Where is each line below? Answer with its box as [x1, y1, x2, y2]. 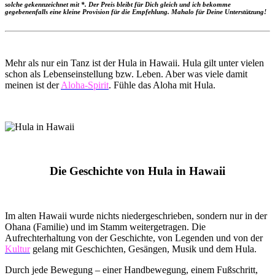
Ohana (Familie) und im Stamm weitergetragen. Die [5, 222, 206, 233]
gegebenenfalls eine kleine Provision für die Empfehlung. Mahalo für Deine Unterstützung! [5, 7, 266, 15]
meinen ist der [5, 79, 61, 90]
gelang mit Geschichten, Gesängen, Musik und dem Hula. [30, 244, 257, 255]
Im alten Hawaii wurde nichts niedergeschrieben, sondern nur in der [5, 211, 267, 222]
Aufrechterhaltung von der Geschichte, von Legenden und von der [5, 233, 263, 244]
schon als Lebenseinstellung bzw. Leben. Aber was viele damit [5, 68, 247, 79]
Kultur [5, 244, 30, 255]
